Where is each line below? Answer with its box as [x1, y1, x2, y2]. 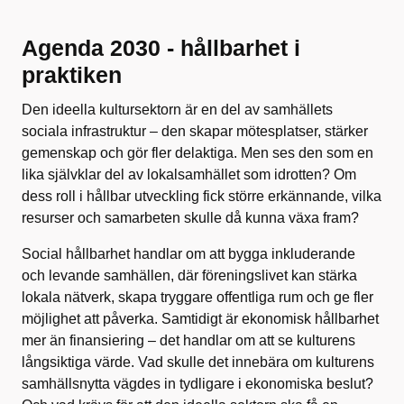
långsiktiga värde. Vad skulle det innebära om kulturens [22, 354, 374, 370]
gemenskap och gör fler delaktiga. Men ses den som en [22, 145, 373, 161]
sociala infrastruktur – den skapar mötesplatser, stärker [22, 124, 368, 139]
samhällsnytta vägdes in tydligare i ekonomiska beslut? [22, 376, 373, 391]
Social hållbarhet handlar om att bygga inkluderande [22, 246, 355, 262]
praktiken [22, 62, 122, 87]
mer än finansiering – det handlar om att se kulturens [22, 333, 355, 348]
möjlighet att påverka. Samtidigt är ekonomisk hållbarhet [22, 311, 379, 326]
